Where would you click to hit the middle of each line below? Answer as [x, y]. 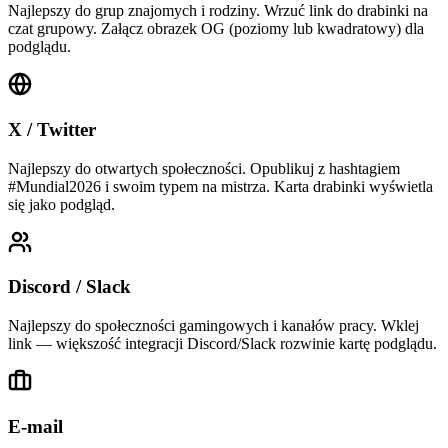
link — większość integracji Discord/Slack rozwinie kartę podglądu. [222, 343]
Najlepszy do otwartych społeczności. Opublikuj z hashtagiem [204, 168]
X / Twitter [52, 129]
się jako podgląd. [61, 204]
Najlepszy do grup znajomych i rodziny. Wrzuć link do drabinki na [218, 11]
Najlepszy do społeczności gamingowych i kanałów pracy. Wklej [213, 325]
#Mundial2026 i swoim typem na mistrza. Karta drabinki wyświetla [220, 186]
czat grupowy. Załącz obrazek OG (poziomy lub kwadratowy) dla [216, 29]
